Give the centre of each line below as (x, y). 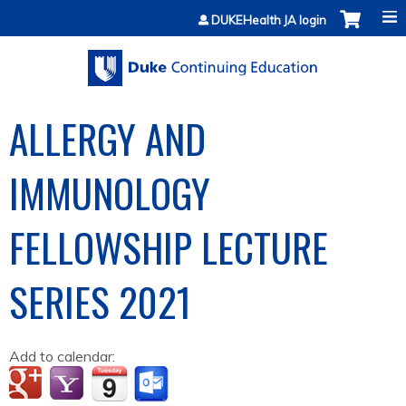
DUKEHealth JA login (269, 20)
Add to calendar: (64, 357)
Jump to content (203, 11)
